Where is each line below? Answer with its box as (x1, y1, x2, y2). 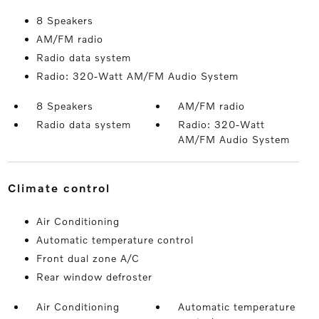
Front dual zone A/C (36, 252, 140, 265)
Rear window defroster (36, 271, 152, 283)
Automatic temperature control (36, 234, 194, 246)
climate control (16, 181, 110, 195)
